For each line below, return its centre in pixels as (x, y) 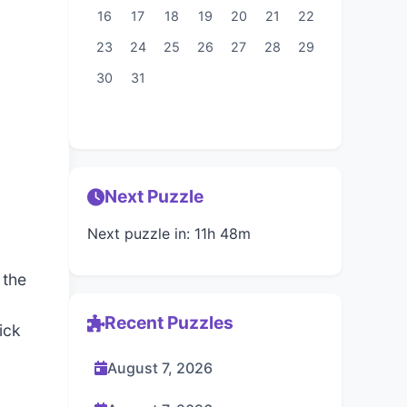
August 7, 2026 (160, 367)
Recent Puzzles (169, 323)
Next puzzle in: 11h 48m (169, 234)
